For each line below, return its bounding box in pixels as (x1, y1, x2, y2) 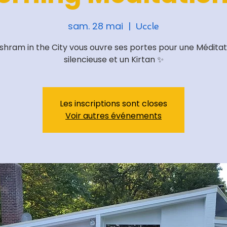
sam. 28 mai (68, 20, 123, 32)
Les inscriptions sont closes (60, 98, 167, 109)
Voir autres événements (65, 110, 162, 122)
